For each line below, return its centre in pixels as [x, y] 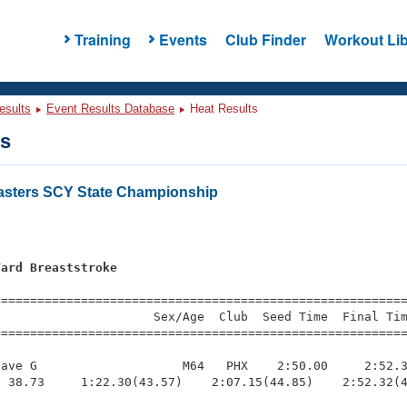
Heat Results [222, 109]
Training [102, 39]
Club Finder [265, 39]
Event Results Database [110, 109]
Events [183, 39]
